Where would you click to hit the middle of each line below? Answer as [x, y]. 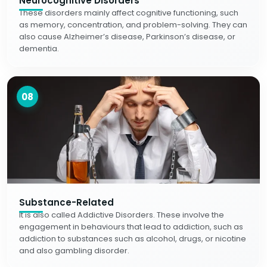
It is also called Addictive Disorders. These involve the [122, 215]
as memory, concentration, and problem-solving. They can [133, 25]
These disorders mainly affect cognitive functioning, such [129, 13]
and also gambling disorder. [74, 251]
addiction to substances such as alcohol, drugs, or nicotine [133, 239]
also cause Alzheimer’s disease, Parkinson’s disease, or [127, 37]
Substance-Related [66, 202]
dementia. [39, 49]
